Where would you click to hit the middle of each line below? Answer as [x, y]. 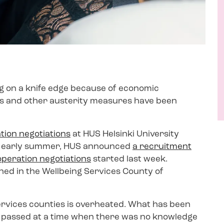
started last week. [129, 159]
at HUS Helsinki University [125, 134]
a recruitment [162, 146]
